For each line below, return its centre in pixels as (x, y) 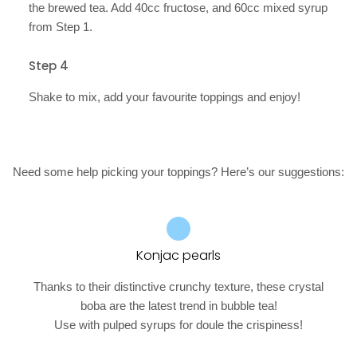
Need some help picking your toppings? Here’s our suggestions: (178, 172)
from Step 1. (61, 27)
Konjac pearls (178, 256)
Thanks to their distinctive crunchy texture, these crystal (178, 287)
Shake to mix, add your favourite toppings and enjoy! (165, 97)
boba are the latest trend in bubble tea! (178, 306)
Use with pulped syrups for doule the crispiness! (178, 325)
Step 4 (49, 66)
